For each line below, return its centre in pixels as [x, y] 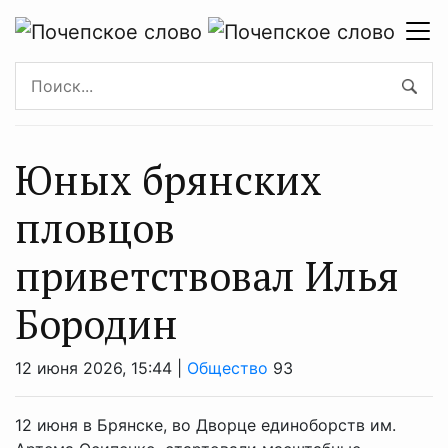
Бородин [96, 323]
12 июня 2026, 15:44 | [101, 367]
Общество [227, 367]
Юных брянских [168, 179]
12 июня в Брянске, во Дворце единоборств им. [205, 424]
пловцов [95, 227]
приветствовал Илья [207, 275]
